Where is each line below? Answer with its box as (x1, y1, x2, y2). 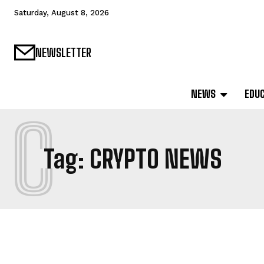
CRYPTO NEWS (90, 144, 222, 174)
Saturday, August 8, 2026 (14, 8, 109, 17)
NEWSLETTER (35, 45, 91, 60)
